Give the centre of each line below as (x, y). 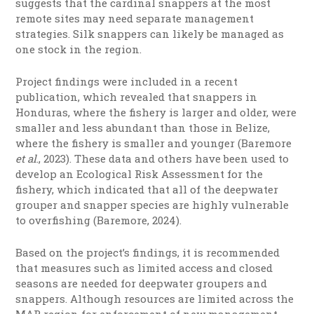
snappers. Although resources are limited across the (155, 299)
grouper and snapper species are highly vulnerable (152, 205)
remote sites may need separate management (135, 19)
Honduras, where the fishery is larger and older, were (156, 112)
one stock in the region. (80, 49)
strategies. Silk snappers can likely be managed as (150, 34)
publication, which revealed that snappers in (137, 97)
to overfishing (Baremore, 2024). (100, 220)
